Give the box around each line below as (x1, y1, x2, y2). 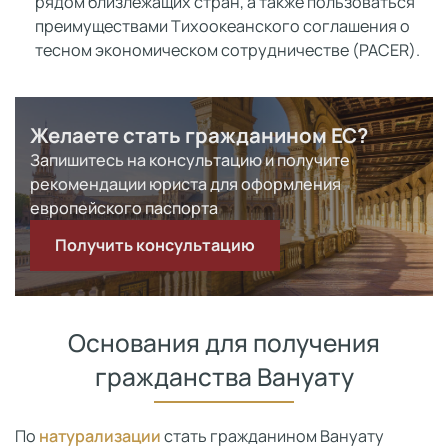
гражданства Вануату (94, 360, 354, 393)
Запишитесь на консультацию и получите (30, 149, 350, 171)
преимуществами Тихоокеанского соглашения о (35, 15, 410, 37)
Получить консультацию (55, 234, 255, 256)
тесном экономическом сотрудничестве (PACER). (35, 39, 420, 61)
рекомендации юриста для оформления (30, 173, 341, 195)
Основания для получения (68, 326, 380, 359)
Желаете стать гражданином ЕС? (30, 121, 368, 149)
